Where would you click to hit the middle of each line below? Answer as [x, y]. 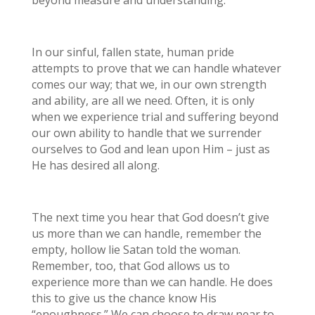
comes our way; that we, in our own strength [149, 84]
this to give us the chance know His [124, 298]
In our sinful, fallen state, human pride [133, 52]
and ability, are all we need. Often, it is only [143, 100]
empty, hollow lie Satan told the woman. [136, 249]
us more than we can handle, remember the [146, 233]
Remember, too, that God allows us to [130, 265]
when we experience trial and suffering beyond [155, 116]
